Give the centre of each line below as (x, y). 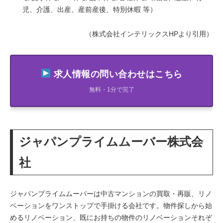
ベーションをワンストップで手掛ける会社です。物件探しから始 (111, 205)
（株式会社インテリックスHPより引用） (149, 34)
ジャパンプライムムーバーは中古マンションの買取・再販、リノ (111, 193)
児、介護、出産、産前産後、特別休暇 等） (90, 9)
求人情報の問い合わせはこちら (117, 74)
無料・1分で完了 (111, 89)
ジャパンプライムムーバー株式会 (111, 141)
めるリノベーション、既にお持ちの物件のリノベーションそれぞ (111, 217)
